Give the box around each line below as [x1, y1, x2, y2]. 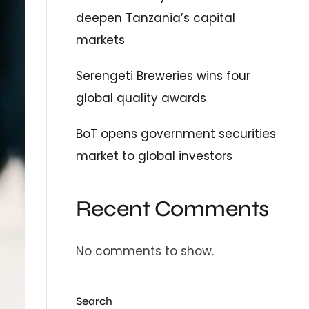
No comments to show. [76, 243, 215, 260]
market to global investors [76, 147, 233, 164]
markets [76, 31, 126, 48]
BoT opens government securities [76, 125, 277, 142]
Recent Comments [76, 195, 269, 222]
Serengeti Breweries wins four [76, 67, 251, 84]
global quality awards [76, 89, 207, 106]
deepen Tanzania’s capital [76, 9, 236, 26]
